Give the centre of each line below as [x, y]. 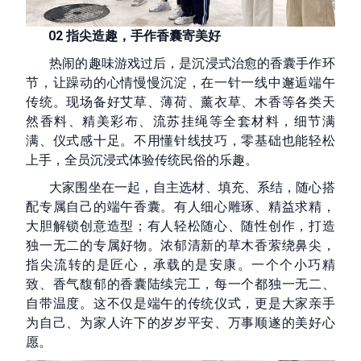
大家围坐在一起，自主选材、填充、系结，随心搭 [180, 188]
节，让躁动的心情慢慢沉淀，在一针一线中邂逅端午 [180, 83]
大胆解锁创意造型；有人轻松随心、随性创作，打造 [180, 226]
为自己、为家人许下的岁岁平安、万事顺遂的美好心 [180, 323]
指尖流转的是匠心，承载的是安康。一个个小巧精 [180, 265]
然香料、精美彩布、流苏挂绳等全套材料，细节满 [180, 122]
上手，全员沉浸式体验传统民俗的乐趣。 [142, 160]
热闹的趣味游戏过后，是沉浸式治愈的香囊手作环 [180, 64]
